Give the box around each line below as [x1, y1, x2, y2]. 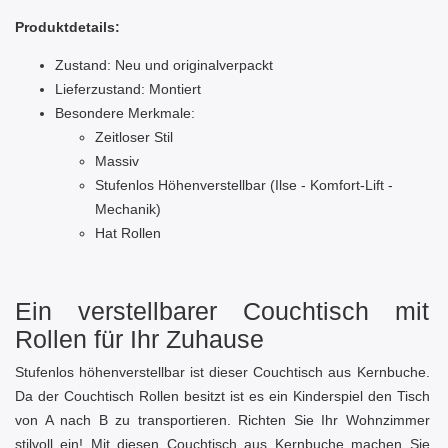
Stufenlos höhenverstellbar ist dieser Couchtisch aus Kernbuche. [15, 364, 430, 381]
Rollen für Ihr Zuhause [15, 325, 264, 354]
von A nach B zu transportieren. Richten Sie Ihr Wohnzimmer [15, 412, 430, 429]
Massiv [95, 153, 139, 170]
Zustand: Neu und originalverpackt [55, 57, 273, 74]
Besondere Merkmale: [55, 105, 195, 122]
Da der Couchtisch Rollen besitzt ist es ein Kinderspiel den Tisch [15, 388, 430, 405]
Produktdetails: [15, 19, 120, 36]
